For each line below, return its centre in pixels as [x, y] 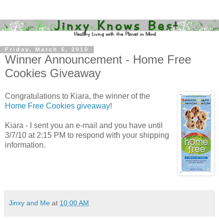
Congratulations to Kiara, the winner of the [77, 96]
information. [25, 145]
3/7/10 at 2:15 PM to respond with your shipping [87, 135]
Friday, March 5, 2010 [47, 50]
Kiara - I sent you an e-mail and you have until [84, 126]
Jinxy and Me [29, 203]
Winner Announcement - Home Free [98, 59]
